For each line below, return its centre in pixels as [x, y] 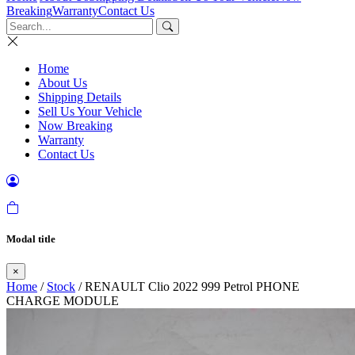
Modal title [31, 239]
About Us [63, 83]
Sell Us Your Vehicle [90, 111]
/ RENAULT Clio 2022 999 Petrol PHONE [187, 287]
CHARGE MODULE [63, 301]
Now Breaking [75, 126]
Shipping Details [80, 97]
